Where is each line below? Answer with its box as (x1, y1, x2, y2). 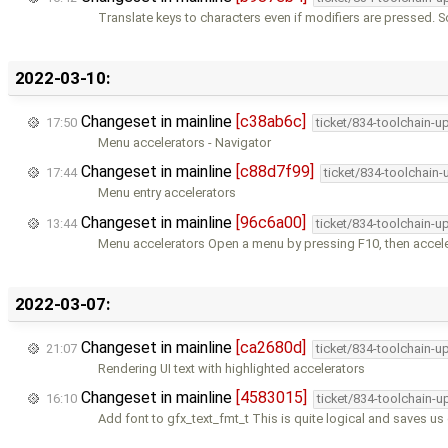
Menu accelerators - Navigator (98, 134, 272, 150)
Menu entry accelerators (98, 185, 237, 201)
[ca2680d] (236, 337, 306, 357)
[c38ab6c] (236, 111, 306, 131)
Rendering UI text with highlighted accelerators (98, 360, 366, 376)
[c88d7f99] (236, 162, 314, 182)
